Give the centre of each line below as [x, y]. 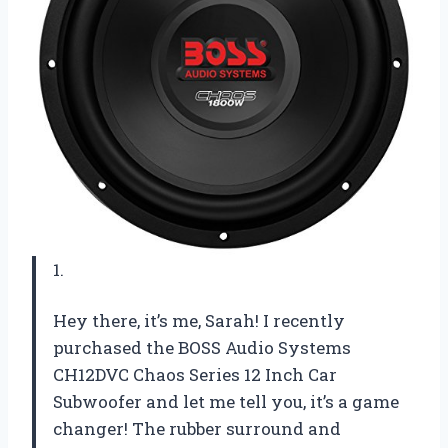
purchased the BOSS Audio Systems [202, 348]
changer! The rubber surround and [197, 429]
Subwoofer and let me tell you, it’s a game [226, 402]
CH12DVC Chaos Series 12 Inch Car [195, 375]
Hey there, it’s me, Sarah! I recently [199, 321]
